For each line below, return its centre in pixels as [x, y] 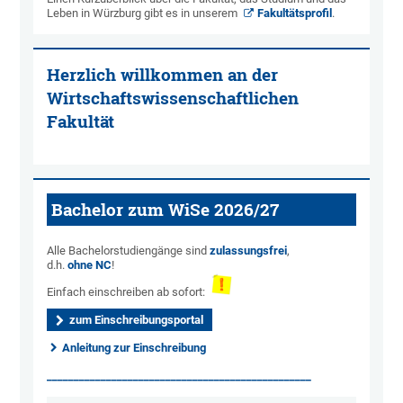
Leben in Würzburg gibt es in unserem [144, 13]
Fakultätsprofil [295, 13]
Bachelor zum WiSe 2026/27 [166, 210]
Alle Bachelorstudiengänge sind [129, 251]
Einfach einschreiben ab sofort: [129, 292]
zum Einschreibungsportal [137, 320]
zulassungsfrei [249, 251]
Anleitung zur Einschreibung [134, 348]
